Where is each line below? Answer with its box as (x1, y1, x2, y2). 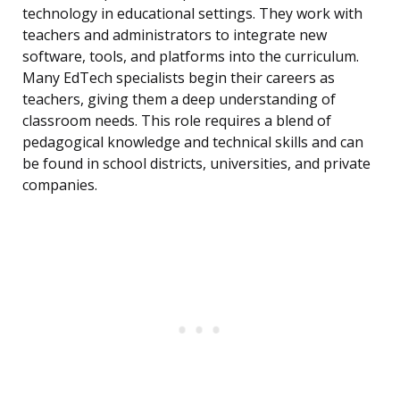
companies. (22, 175, 97, 196)
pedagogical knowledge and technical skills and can (22, 132, 363, 153)
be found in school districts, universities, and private (22, 154, 371, 174)
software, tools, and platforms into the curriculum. (22, 46, 359, 67)
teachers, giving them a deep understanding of (22, 89, 336, 110)
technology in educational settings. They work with (22, 4, 362, 24)
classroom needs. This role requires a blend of (22, 111, 331, 131)
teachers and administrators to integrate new (22, 25, 327, 46)
